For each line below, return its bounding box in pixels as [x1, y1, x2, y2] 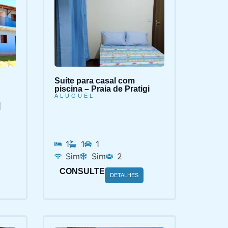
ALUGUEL [54, 92, 95, 99]
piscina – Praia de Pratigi [54, 84, 150, 93]
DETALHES [109, 172, 138, 178]
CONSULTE [59, 166, 105, 176]
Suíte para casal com [54, 76, 135, 85]
